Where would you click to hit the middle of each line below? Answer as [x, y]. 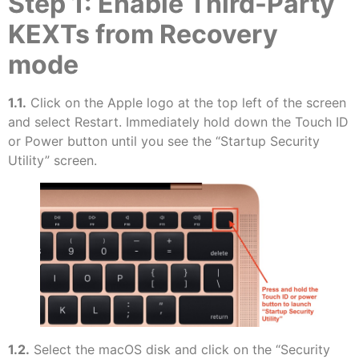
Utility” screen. [52, 161]
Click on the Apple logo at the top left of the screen [186, 103]
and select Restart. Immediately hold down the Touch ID [178, 122]
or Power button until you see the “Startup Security [164, 141]
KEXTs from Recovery [143, 34]
